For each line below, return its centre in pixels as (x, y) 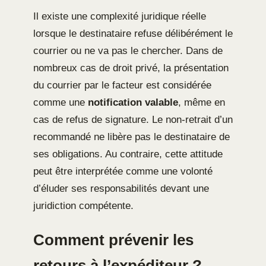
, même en (202, 103)
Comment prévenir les (113, 240)
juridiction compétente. (83, 206)
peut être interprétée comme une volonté (123, 172)
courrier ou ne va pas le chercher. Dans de (128, 51)
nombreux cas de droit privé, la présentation (131, 68)
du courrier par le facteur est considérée (122, 85)
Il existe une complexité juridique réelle (120, 17)
